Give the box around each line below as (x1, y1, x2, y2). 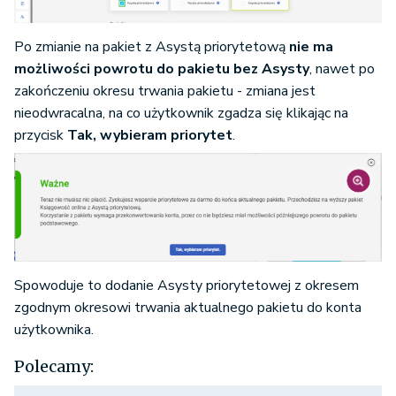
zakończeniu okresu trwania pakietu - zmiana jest (14, 80, 316, 101)
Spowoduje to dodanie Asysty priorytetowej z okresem (14, 276, 359, 296)
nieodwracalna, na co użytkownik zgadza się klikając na (14, 103, 348, 123)
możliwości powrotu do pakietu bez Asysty (14, 58, 309, 79)
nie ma (289, 36, 333, 57)
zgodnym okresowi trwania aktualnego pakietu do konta (14, 298, 362, 318)
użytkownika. (14, 320, 94, 340)
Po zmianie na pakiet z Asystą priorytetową (14, 36, 289, 57)
